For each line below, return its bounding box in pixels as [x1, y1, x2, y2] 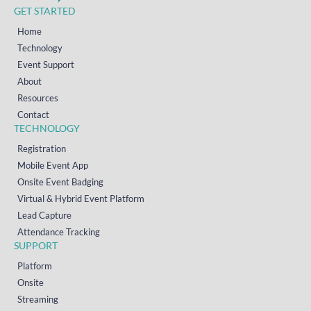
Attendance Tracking [17, 226, 100, 237]
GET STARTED [14, 5, 76, 17]
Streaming [17, 294, 58, 305]
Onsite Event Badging [17, 176, 103, 187]
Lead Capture [17, 210, 72, 221]
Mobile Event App [17, 160, 88, 171]
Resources [17, 92, 58, 103]
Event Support [17, 59, 74, 70]
